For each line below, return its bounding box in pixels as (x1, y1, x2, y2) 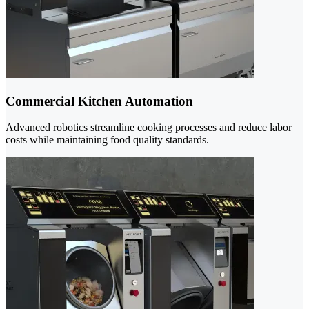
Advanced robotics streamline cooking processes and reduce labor (6, 121, 292, 134)
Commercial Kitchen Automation (6, 93, 193, 108)
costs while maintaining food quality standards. (6, 134, 209, 146)
